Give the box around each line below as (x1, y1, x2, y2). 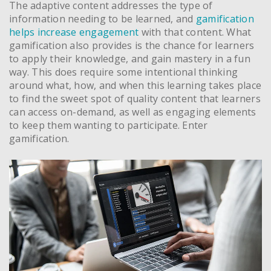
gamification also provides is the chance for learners (9, 38, 255, 52)
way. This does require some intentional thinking (9, 65, 238, 79)
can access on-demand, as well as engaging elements (9, 105, 256, 119)
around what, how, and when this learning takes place (9, 78, 261, 92)
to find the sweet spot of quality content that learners (9, 91, 261, 105)
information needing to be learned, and (9, 11, 196, 25)
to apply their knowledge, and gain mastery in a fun (9, 51, 250, 65)
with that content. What (139, 25, 252, 39)
